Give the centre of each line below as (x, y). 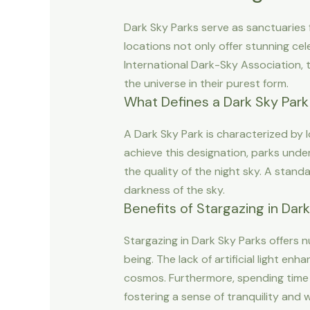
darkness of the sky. (174, 190)
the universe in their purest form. (206, 83)
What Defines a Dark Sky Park (216, 101)
